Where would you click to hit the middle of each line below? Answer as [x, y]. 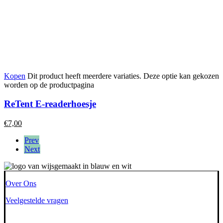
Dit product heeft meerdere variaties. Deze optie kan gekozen [123, 76]
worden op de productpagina [49, 85]
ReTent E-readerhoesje [50, 104]
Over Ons [21, 184]
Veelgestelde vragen [37, 201]
